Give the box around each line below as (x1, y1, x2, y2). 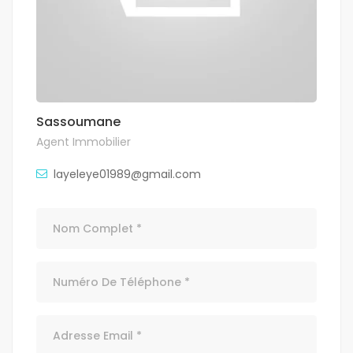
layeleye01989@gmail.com (54, 166, 201, 182)
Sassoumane (36, 113, 121, 131)
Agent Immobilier (36, 134, 131, 150)
